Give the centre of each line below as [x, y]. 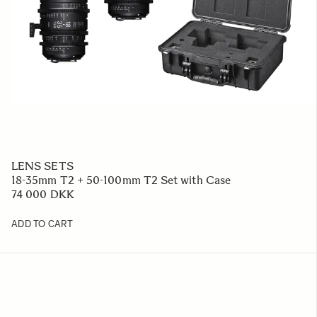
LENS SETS [42, 166]
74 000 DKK [43, 194]
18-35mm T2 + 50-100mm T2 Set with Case [121, 180]
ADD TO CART [42, 224]
